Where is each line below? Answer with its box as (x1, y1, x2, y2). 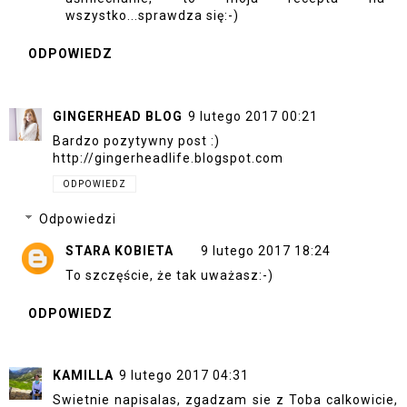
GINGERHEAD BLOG (53, 108, 183, 124)
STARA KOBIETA (65, 243, 174, 258)
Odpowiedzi (39, 211, 117, 226)
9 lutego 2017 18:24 (201, 243, 331, 258)
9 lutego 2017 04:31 (119, 368, 249, 383)
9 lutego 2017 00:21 (188, 108, 318, 124)
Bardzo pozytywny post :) (53, 133, 220, 148)
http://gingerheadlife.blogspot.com (53, 150, 283, 165)
